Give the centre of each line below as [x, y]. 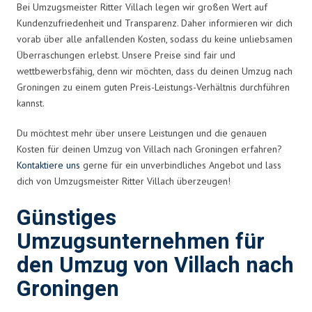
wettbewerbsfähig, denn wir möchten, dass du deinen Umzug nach [155, 71]
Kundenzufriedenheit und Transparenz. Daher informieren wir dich [155, 23]
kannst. [31, 103]
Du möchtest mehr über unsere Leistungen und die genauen [142, 133]
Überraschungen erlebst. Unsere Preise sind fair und [126, 55]
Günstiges [67, 218]
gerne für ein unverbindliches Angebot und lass [181, 165]
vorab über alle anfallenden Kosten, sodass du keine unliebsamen [155, 39]
